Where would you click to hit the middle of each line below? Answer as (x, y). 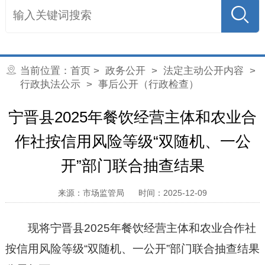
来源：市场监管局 (91, 193)
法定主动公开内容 (203, 71)
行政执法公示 (50, 85)
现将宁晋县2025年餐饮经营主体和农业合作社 (142, 228)
